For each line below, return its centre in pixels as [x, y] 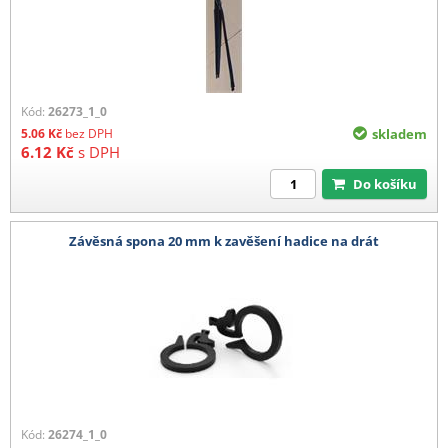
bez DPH [89, 133]
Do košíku [390, 183]
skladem [399, 133]
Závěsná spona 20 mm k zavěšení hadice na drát [224, 241]
